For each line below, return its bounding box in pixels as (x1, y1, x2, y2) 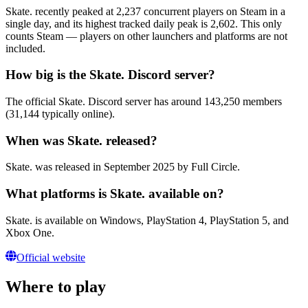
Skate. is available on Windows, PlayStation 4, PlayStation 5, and (5, 214, 289, 226)
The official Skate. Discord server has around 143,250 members (5, 95, 282, 107)
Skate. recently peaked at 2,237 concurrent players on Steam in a (5, 5, 285, 17)
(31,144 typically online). (5, 107, 115, 120)
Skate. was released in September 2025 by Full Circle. (5, 161, 240, 173)
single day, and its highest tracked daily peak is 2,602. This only (5, 17, 282, 30)
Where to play (5, 277, 106, 296)
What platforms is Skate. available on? (5, 186, 224, 201)
